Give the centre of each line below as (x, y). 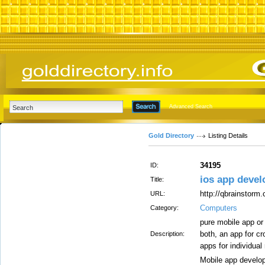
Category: (164, 208)
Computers (219, 208)
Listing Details (228, 135)
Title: (157, 179)
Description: (167, 234)
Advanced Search (191, 106)
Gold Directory (171, 135)
